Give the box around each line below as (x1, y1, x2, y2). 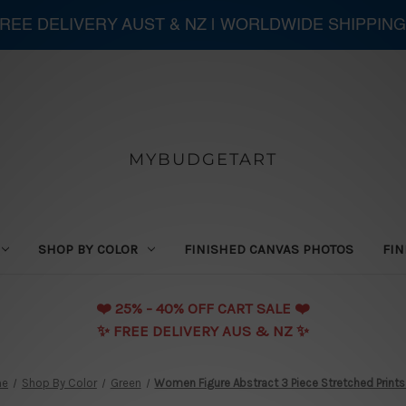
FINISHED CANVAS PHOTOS (184, 240, 354, 257)
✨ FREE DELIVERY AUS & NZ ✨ (97, 321, 309, 340)
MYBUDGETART (128, 149, 277, 169)
